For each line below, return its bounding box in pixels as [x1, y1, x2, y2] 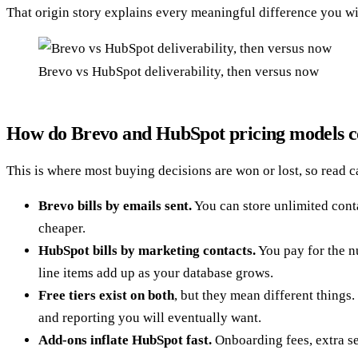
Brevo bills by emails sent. [38, 197, 192, 213]
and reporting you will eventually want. [38, 309, 261, 325]
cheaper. [38, 220, 86, 236]
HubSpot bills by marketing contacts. [38, 242, 256, 258]
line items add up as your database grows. [38, 265, 273, 280]
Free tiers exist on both [38, 287, 174, 303]
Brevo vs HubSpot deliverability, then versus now [38, 63, 319, 79]
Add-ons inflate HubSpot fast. [38, 332, 212, 348]
